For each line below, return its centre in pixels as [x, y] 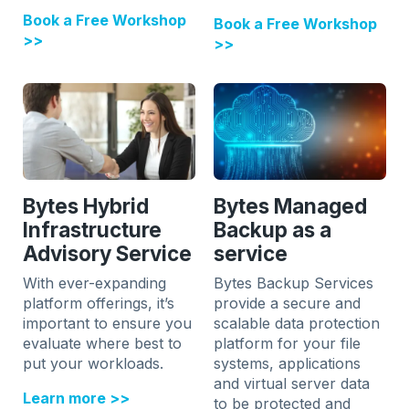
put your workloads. [94, 364]
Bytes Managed [290, 206]
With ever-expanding [95, 283]
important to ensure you [108, 324]
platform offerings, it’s [99, 304]
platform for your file [287, 344]
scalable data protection [297, 324]
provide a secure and [287, 304]
